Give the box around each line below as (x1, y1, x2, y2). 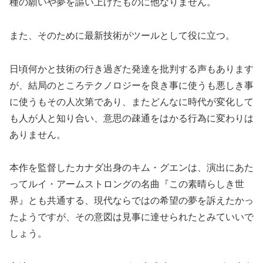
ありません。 (9, 129, 66, 140)
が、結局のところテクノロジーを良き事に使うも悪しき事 (9, 80, 254, 90)
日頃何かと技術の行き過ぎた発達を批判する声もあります (9, 63, 254, 74)
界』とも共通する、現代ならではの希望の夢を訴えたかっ (9, 195, 254, 206)
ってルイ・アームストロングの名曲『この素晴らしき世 (9, 179, 244, 190)
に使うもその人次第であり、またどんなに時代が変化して (9, 96, 254, 107)
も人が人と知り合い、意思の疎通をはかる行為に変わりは (9, 113, 254, 123)
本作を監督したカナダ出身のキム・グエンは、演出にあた (9, 163, 254, 173)
